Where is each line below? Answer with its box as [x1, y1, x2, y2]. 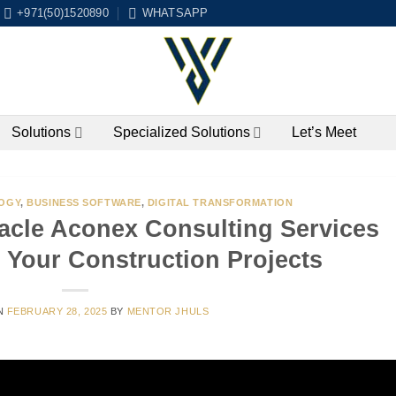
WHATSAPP [141, 6, 209, 19]
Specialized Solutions [112, 125, 250, 140]
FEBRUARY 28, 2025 [6, 305, 108, 316]
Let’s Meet [291, 125, 356, 140]
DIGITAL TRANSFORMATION [147, 197, 293, 208]
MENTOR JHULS [126, 305, 209, 316]
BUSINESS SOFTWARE [27, 197, 141, 208]
